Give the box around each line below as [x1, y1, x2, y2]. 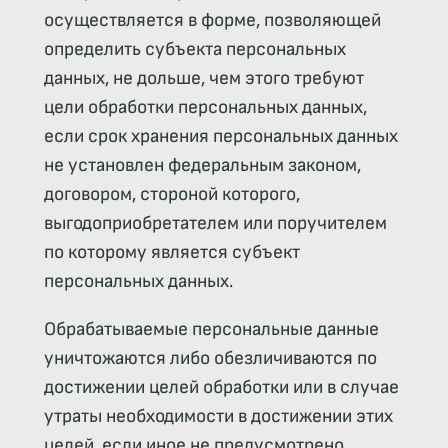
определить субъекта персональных [43, 38, 346, 62]
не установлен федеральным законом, [43, 154, 361, 178]
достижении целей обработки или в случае [43, 376, 399, 400]
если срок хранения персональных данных [43, 125, 398, 149]
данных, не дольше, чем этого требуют [43, 67, 364, 91]
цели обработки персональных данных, [43, 96, 367, 120]
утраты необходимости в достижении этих [43, 405, 393, 429]
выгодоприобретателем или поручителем [43, 212, 387, 236]
